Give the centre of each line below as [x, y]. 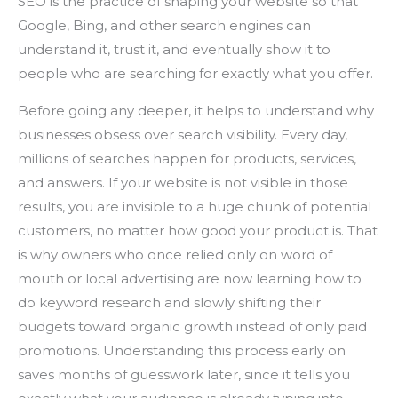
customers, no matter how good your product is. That [198, 231]
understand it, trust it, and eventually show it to [174, 50]
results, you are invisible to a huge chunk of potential [195, 207]
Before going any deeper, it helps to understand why [196, 111]
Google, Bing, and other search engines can [164, 26]
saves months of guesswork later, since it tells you [184, 375]
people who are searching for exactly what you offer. [195, 74]
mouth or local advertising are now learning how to [190, 279]
